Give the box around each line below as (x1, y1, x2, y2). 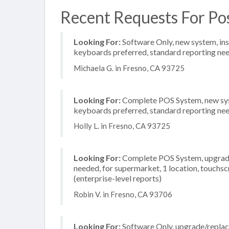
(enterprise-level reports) (74, 173, 162, 183)
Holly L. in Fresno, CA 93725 (74, 121, 170, 130)
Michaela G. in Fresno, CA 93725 (74, 63, 185, 73)
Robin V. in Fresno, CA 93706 (74, 189, 172, 199)
